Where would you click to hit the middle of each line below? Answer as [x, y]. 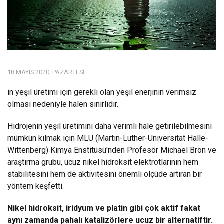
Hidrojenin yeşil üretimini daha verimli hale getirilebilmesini [110, 126]
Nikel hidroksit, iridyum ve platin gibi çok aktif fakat [104, 208]
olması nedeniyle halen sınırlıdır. [64, 104]
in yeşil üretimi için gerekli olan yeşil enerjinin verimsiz [102, 92]
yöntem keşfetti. [36, 186]
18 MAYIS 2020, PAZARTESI [46, 72]
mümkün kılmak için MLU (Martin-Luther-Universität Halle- [108, 138]
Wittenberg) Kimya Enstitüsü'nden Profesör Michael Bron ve [112, 150]
